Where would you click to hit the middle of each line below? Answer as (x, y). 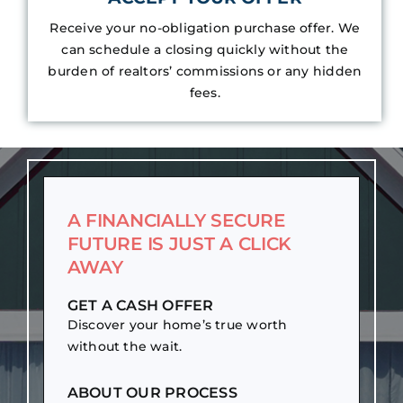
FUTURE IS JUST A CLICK (179, 244)
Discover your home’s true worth (177, 325)
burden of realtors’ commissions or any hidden (205, 72)
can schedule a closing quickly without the (205, 50)
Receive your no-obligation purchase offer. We (205, 28)
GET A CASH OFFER (140, 306)
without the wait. (125, 347)
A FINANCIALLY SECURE (176, 221)
